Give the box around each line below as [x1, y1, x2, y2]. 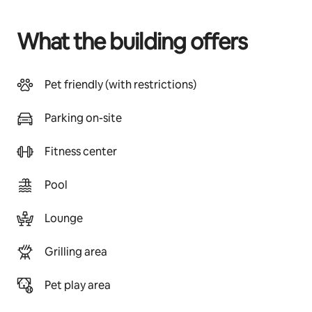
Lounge [45, 211, 83, 226]
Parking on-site [45, 111, 122, 125]
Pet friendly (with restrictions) [45, 77, 196, 92]
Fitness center [45, 144, 117, 159]
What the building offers [17, 27, 247, 56]
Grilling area [45, 244, 107, 259]
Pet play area [45, 278, 111, 292]
